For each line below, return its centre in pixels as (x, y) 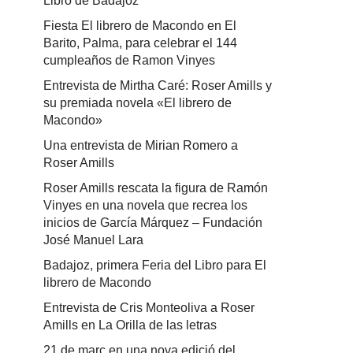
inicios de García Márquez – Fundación (153, 223)
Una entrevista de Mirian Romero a (141, 145)
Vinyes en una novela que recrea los (145, 205)
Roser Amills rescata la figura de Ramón (156, 188)
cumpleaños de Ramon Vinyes (129, 60)
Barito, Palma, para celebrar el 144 (140, 43)
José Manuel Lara (93, 240)
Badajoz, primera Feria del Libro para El (155, 265)
